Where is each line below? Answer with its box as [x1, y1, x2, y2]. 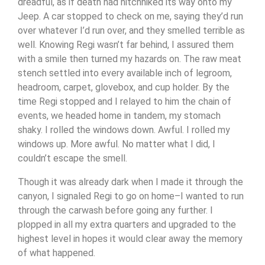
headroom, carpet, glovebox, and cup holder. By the [18, 82, 230, 93]
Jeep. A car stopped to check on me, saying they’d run [18, 11, 243, 22]
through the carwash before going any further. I [18, 205, 213, 216]
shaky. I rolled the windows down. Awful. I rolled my [18, 124, 230, 135]
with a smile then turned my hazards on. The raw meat [18, 53, 241, 64]
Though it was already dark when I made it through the [18, 176, 243, 188]
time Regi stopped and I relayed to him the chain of [18, 96, 231, 107]
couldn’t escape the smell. [18, 153, 127, 164]
